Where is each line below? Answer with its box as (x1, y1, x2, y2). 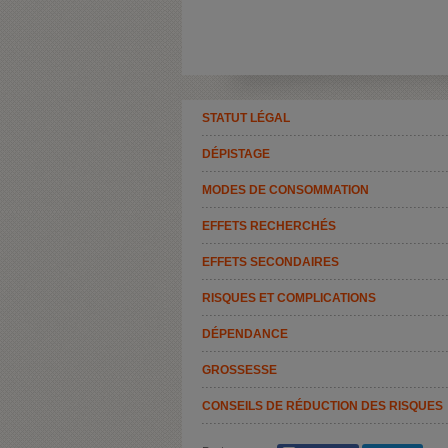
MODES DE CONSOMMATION (202, 182, 369, 197)
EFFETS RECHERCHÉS (202, 218, 336, 233)
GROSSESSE (202, 362, 277, 377)
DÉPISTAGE (202, 146, 270, 161)
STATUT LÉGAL (202, 110, 290, 125)
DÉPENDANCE (202, 326, 288, 341)
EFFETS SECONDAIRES (202, 254, 339, 269)
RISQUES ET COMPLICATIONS (202, 290, 376, 305)
